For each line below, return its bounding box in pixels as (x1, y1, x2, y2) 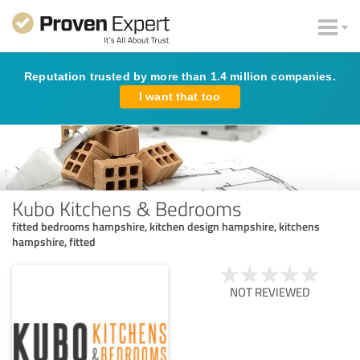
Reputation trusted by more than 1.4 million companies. (24, 70, 336, 83)
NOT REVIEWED (230, 283, 310, 301)
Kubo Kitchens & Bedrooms (12, 194, 242, 222)
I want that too (139, 90, 221, 103)
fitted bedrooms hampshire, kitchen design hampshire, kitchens (12, 218, 320, 234)
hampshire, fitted (12, 233, 96, 249)
